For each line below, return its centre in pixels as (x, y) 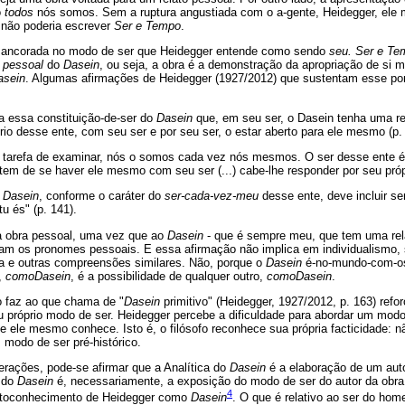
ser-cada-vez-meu (213, 195)
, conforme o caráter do (102, 195)
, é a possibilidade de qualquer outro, (169, 276)
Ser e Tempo (147, 25)
